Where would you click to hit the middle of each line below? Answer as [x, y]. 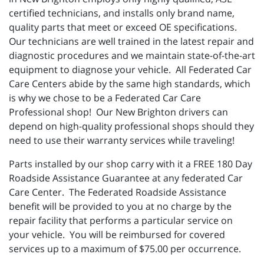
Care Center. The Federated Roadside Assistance [118, 192]
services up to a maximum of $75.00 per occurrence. [125, 249]
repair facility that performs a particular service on [121, 220]
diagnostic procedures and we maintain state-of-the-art [132, 55]
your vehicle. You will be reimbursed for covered [117, 235]
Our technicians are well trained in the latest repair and [131, 41]
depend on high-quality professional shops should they [131, 126]
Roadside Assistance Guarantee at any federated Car [126, 178]
